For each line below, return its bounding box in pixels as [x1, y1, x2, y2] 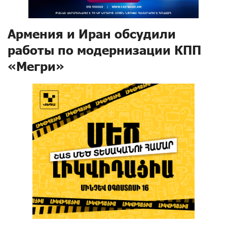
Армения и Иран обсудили [8, 26, 176, 41]
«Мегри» [8, 59, 64, 73]
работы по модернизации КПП [8, 43, 201, 57]
